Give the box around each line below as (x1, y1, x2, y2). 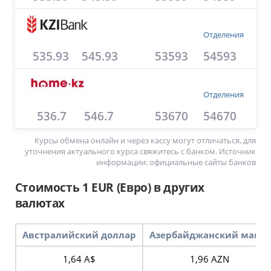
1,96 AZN (190, 252, 230, 265)
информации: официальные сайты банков (96, 156, 256, 168)
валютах (15, 195, 65, 211)
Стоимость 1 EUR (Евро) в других (15, 179, 205, 195)
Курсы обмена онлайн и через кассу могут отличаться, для (34, 134, 256, 146)
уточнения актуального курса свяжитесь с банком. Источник (25, 145, 256, 157)
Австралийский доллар (22, 228, 136, 241)
